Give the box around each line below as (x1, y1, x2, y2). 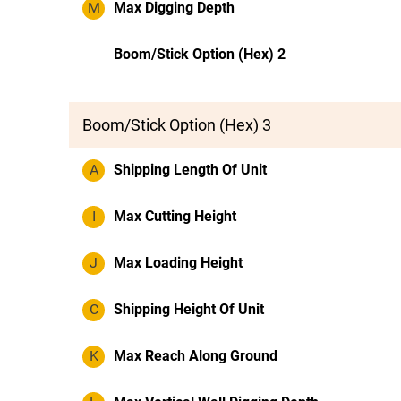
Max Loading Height (114, 254, 243, 271)
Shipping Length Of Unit (114, 161, 267, 178)
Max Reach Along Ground (114, 347, 277, 364)
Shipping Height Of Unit (114, 301, 264, 318)
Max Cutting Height (114, 208, 236, 225)
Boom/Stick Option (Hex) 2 (114, 46, 286, 63)
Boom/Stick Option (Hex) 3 (82, 115, 271, 134)
